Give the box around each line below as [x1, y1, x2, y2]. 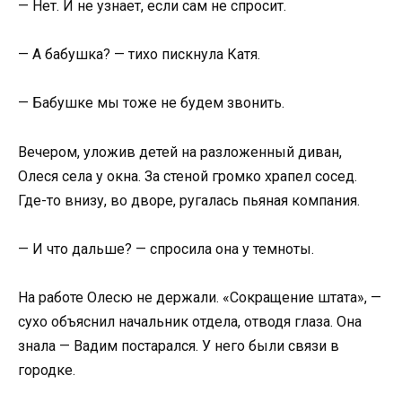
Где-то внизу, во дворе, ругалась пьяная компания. [18, 191, 360, 209]
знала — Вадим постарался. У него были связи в [18, 336, 339, 354]
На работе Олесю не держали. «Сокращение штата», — [18, 288, 381, 306]
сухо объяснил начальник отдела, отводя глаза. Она [18, 312, 362, 330]
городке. [18, 361, 75, 379]
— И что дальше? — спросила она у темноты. [18, 240, 314, 258]
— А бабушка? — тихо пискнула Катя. [18, 46, 260, 64]
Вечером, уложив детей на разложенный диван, [18, 143, 342, 161]
